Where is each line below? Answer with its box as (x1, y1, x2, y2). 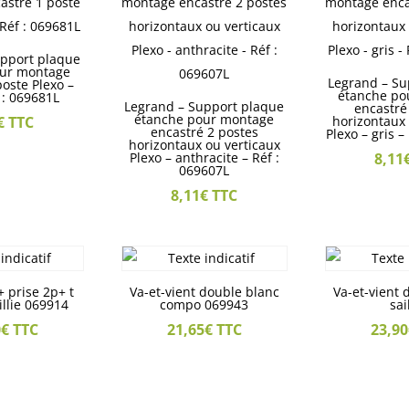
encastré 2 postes (150, 123, 258, 142)
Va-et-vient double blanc (129, 283, 279, 301)
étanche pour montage (134, 110, 275, 129)
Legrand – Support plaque (124, 98, 285, 116)
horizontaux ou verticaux (128, 136, 280, 154)
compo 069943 (160, 296, 249, 314)
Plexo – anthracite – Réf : (129, 149, 279, 167)
